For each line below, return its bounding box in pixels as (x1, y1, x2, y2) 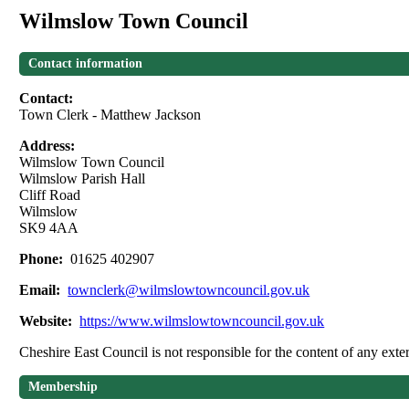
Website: (19, 313, 77, 330)
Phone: (19, 251, 68, 267)
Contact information (28, 57, 143, 71)
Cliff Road (19, 187, 81, 204)
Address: (19, 138, 79, 154)
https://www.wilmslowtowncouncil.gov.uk (79, 313, 325, 330)
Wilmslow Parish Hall (19, 171, 146, 187)
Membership (28, 380, 99, 394)
